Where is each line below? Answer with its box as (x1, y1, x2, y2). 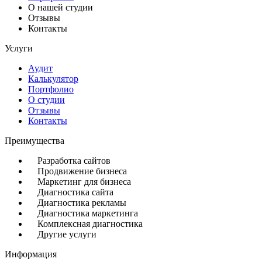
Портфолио (28, 84, 74, 95)
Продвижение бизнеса (37, 166, 127, 177)
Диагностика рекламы (37, 198, 126, 208)
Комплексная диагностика (37, 219, 143, 229)
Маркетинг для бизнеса (37, 177, 131, 187)
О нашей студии (28, 2, 93, 13)
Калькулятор (28, 74, 78, 84)
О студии (28, 95, 65, 105)
